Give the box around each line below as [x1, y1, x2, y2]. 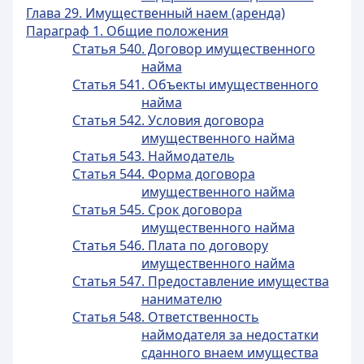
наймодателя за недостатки [141, 326, 318, 344]
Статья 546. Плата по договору [71, 236, 268, 254]
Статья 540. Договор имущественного [71, 40, 315, 58]
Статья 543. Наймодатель [71, 147, 235, 165]
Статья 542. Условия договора [71, 111, 264, 129]
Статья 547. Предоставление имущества [71, 272, 329, 290]
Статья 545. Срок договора [71, 201, 242, 219]
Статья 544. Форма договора [71, 165, 255, 183]
